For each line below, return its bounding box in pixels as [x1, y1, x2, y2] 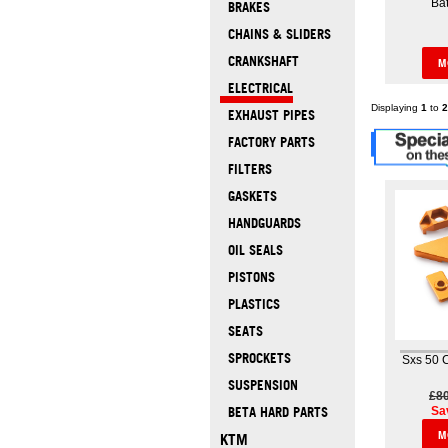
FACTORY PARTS [219, 135, 315, 150]
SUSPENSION [219, 378, 298, 393]
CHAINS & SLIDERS [219, 27, 331, 42]
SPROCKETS [219, 351, 291, 366]
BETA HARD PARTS [219, 405, 328, 420]
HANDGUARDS [219, 216, 301, 231]
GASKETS [219, 189, 277, 204]
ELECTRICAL [219, 81, 293, 96]
